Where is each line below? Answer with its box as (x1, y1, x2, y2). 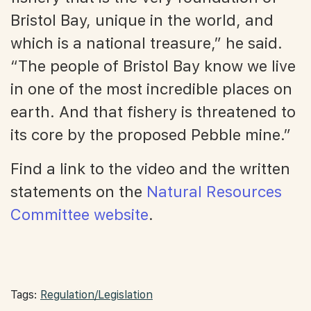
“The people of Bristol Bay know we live (10, 56, 296, 75)
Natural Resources (146, 182, 282, 201)
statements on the (10, 182, 146, 201)
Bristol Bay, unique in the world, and (10, 10, 274, 29)
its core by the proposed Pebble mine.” (10, 125, 291, 144)
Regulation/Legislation (40, 287, 153, 301)
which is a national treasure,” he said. (10, 33, 283, 52)
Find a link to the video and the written (10, 159, 290, 178)
